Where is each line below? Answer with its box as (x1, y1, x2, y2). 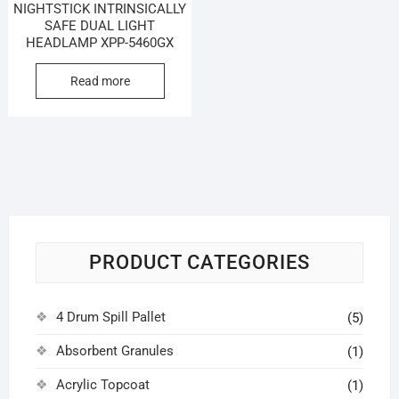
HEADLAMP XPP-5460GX (26, 35, 175, 52)
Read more (69, 73, 130, 88)
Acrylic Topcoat (55, 376, 150, 393)
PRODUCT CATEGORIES (88, 250, 310, 273)
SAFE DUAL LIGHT (45, 18, 156, 35)
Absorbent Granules (55, 342, 174, 359)
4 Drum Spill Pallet (55, 308, 166, 325)
